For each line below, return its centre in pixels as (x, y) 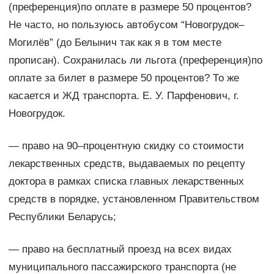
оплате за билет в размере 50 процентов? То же (124, 78)
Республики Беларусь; (62, 217)
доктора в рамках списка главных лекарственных (126, 182)
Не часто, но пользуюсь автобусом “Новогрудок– (126, 25)
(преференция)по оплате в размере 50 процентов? (130, 7)
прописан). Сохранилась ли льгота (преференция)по (135, 61)
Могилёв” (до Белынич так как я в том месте (115, 43)
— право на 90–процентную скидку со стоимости (126, 146)
